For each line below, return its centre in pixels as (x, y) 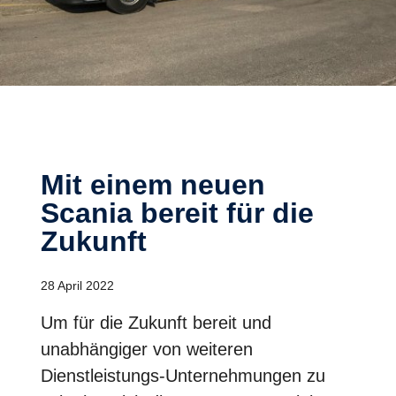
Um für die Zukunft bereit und (156, 323)
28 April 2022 (77, 286)
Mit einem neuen (53, 185)
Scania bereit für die (177, 213)
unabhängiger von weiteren (147, 350)
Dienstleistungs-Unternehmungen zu (183, 376)
